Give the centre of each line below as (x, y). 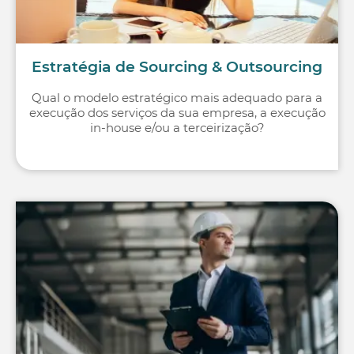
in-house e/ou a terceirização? (177, 127)
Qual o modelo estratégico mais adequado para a (177, 97)
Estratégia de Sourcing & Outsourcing (177, 66)
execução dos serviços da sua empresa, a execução (177, 112)
